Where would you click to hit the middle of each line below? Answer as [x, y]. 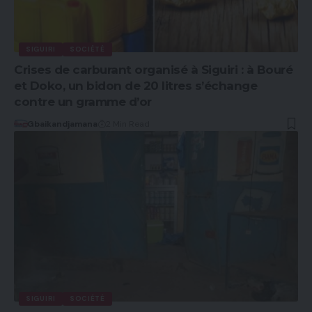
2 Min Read [127, 124]
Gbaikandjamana [62, 124]
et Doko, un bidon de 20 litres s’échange [135, 85]
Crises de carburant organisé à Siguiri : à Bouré [153, 69]
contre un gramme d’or [83, 101]
